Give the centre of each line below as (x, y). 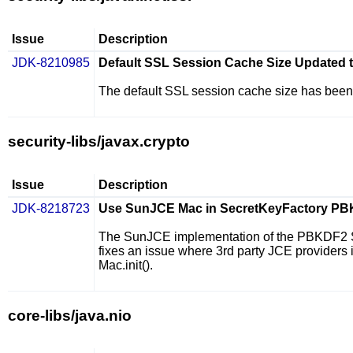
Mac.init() (124, 265)
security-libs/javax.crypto (99, 141)
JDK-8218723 (51, 208)
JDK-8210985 (51, 63)
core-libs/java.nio (70, 316)
